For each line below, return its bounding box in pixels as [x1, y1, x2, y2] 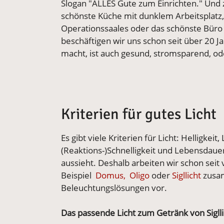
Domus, [95, 169, 125, 181]
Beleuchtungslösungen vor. [61, 182, 167, 193]
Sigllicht [172, 169, 201, 181]
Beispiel [61, 169, 95, 181]
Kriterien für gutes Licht [61, 105, 216, 123]
